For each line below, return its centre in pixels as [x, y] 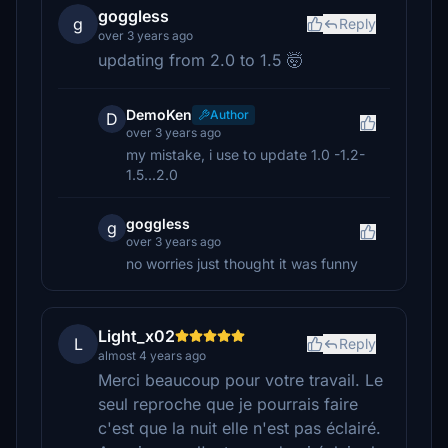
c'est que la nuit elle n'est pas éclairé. [239, 428]
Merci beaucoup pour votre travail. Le [240, 380]
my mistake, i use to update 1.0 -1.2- [245, 154]
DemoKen [159, 114]
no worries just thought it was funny [242, 263]
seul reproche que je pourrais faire [228, 404]
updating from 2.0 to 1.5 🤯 [200, 60]
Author [229, 114]
